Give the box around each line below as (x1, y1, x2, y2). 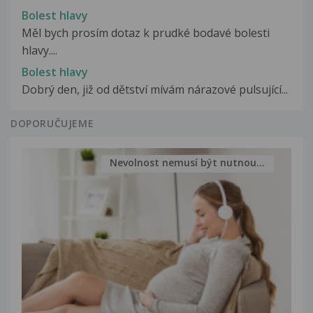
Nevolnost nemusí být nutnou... (110, 156, 265, 170)
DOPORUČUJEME (10, 116, 94, 130)
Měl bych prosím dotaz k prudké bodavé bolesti (22, 25, 270, 41)
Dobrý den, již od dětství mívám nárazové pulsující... (22, 81, 288, 97)
